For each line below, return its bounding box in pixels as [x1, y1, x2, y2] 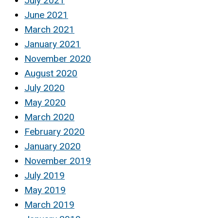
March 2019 [24, 199, 74, 210]
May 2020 [24, 96, 66, 108]
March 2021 [24, 23, 74, 35]
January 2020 [24, 140, 81, 152]
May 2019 [24, 184, 66, 196]
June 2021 [24, 9, 68, 20]
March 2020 [24, 111, 74, 123]
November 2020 [24, 53, 91, 64]
